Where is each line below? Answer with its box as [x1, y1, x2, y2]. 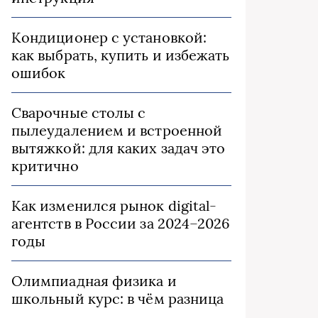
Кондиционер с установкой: [11, 28, 207, 46]
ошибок [11, 64, 66, 82]
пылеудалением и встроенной [11, 121, 223, 139]
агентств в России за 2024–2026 [11, 214, 231, 232]
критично [11, 157, 79, 175]
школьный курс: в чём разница [11, 290, 224, 307]
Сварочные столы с [11, 104, 146, 121]
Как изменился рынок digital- [11, 197, 217, 214]
